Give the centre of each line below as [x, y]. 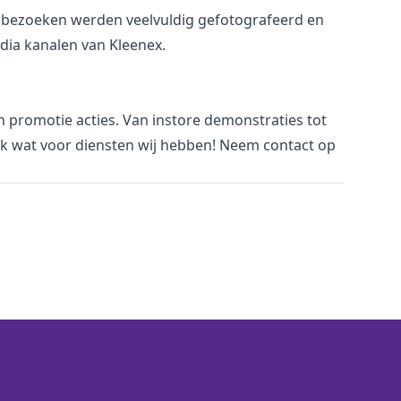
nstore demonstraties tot [241, 120]
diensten [105, 145]
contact [289, 145]
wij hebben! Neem [197, 145]
